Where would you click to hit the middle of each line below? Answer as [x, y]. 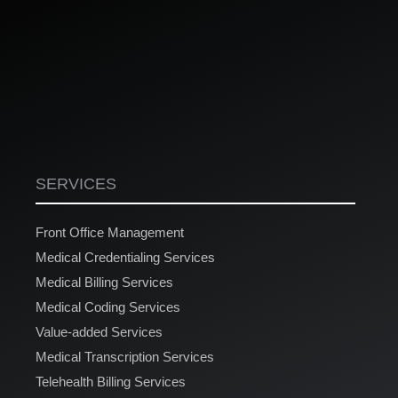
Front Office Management [110, 232]
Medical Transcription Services [125, 356]
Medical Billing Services [104, 282]
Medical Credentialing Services [125, 257]
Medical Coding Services [108, 306]
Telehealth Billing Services [111, 381]
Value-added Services [99, 331]
